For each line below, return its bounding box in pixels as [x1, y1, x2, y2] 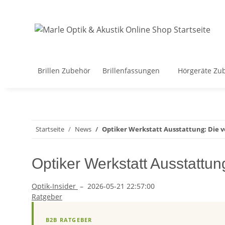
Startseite [36, 125, 64, 134]
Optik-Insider [32, 181, 78, 191]
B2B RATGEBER [46, 216, 92, 224]
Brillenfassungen [102, 66, 160, 76]
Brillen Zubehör [38, 66, 90, 76]
